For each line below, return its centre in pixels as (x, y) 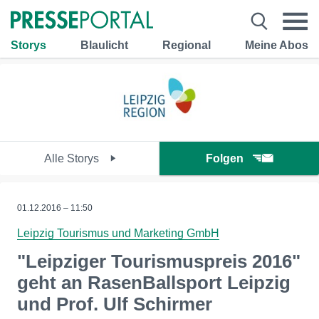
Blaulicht (104, 45)
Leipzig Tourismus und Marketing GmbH (118, 233)
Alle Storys (73, 158)
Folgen (225, 158)
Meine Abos (277, 45)
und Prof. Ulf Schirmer (115, 304)
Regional (187, 45)
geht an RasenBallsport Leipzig (154, 283)
